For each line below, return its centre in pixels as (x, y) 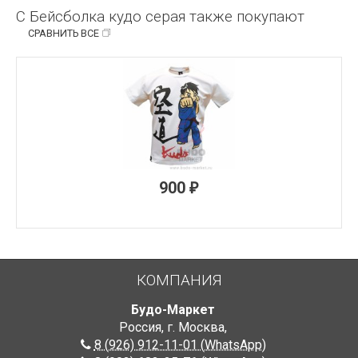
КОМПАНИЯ (179, 280)
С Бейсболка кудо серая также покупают (160, 17)
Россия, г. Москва (172, 328)
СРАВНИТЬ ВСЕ (64, 34)
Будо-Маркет (173, 310)
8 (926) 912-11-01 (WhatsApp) (180, 345)
